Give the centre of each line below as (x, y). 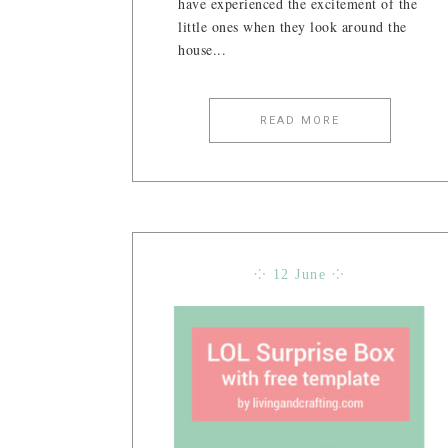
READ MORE (299, 121)
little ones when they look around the (292, 27)
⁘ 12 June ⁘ (299, 275)
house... (202, 50)
